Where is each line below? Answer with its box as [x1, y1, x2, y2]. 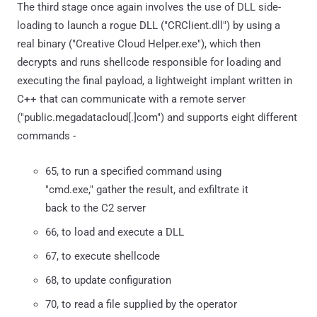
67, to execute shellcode [45, 249, 160, 263]
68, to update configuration [45, 273, 171, 287]
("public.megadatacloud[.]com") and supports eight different [17, 110, 297, 124]
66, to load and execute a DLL [45, 225, 184, 238]
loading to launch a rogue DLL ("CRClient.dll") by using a [17, 18, 280, 32]
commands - [17, 129, 76, 142]
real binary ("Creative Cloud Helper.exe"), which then [17, 37, 260, 50]
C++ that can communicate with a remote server [17, 92, 246, 105]
